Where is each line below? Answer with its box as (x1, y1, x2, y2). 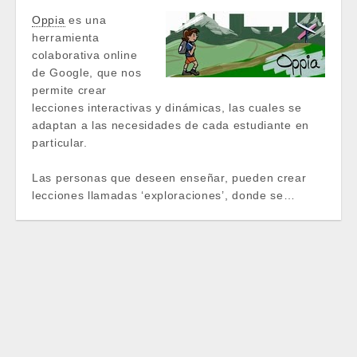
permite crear (32, 84, 108, 96)
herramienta (32, 31, 100, 44)
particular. (32, 136, 88, 149)
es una (65, 14, 107, 26)
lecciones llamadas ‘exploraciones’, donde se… (32, 189, 296, 202)
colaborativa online (32, 49, 138, 61)
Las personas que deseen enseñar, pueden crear (32, 171, 307, 184)
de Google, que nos (32, 66, 142, 79)
